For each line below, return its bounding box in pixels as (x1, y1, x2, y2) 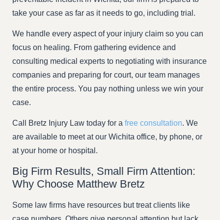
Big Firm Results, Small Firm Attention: (12, 165, 195, 177)
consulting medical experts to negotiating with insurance (12, 56, 207, 65)
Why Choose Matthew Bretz (12, 177, 145, 190)
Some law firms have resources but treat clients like (12, 200, 190, 209)
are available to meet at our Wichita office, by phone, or (12, 133, 202, 141)
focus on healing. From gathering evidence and (12, 43, 176, 52)
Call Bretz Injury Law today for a (12, 119, 125, 128)
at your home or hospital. (12, 146, 98, 155)
